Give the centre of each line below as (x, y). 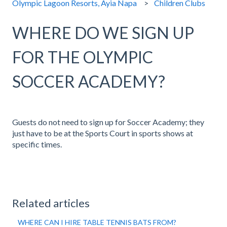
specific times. (37, 144)
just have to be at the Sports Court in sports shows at (103, 133)
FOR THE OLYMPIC (83, 57)
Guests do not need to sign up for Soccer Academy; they (108, 122)
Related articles (51, 203)
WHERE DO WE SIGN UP (103, 33)
